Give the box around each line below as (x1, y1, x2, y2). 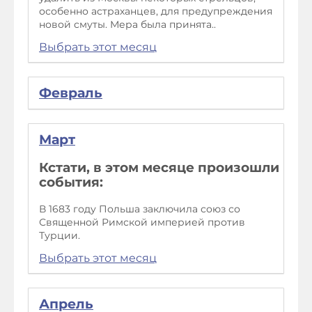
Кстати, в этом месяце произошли (39, 159, 279, 176)
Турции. (39, 228, 80, 242)
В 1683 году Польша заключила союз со (39, 202, 240, 215)
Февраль (39, 85, 102, 102)
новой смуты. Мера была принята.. (39, 18, 216, 31)
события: (39, 174, 103, 191)
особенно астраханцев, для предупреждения (39, 5, 272, 18)
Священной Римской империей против (39, 215, 245, 228)
